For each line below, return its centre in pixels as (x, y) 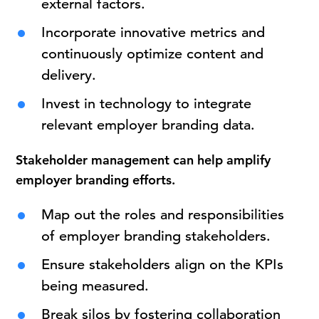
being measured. (95, 286)
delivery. (69, 75)
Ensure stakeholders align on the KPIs (163, 265)
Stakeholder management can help (121, 160)
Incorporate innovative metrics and (153, 32)
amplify (249, 160)
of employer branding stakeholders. (156, 236)
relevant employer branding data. (148, 125)
